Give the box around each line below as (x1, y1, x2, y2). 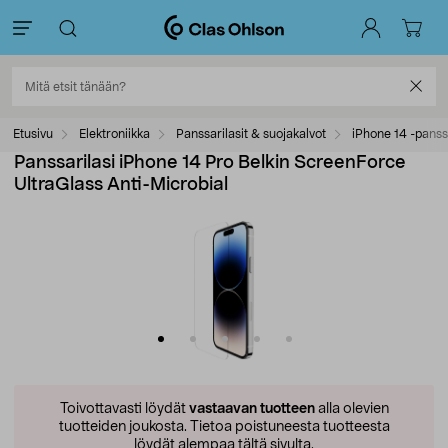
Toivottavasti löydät (59, 402, 189, 416)
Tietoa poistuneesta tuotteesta (186, 420, 390, 434)
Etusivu (13, 128, 53, 140)
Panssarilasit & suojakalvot (176, 128, 326, 140)
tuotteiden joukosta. (58, 420, 187, 434)
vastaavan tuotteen (188, 402, 315, 416)
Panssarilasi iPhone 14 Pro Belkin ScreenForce (14, 154, 406, 172)
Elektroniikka (79, 128, 150, 140)
